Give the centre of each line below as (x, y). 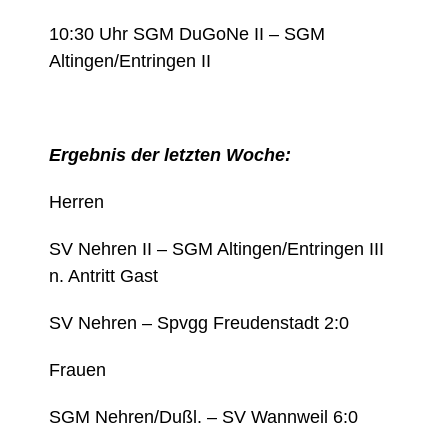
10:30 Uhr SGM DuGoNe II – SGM (187, 34)
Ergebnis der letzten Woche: (170, 155)
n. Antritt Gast (104, 276)
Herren (77, 202)
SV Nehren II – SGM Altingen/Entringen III (217, 249)
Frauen (78, 370)
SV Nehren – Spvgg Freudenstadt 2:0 (199, 323)
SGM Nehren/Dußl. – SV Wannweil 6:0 (204, 417)
